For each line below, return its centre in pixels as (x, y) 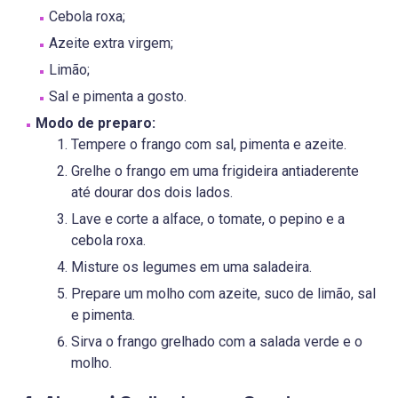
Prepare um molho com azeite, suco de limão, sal (223, 294)
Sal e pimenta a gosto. (118, 97)
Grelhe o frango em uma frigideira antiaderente (215, 171)
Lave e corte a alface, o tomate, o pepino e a (208, 219)
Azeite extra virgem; (111, 44)
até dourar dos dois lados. (152, 193)
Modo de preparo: (96, 123)
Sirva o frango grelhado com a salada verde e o (217, 342)
